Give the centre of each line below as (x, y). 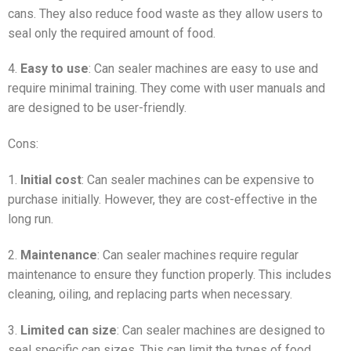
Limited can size (69, 330)
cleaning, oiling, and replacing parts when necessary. (150, 294)
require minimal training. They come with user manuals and (166, 89)
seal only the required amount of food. (112, 33)
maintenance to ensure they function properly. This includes (170, 274)
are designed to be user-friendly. (97, 108)
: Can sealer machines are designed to (221, 330)
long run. (31, 219)
